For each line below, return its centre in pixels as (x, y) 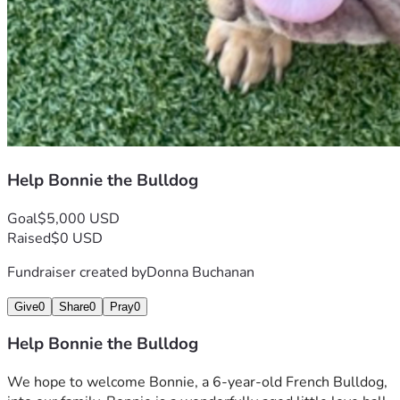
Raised (29, 238)
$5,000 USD (79, 218)
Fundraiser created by (77, 272)
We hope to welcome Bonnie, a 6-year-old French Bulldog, (197, 383)
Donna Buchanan (200, 272)
